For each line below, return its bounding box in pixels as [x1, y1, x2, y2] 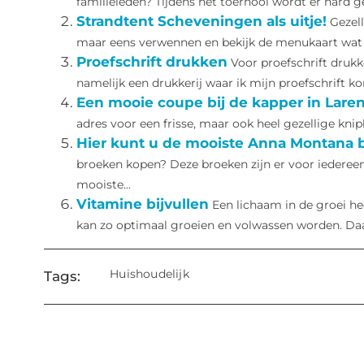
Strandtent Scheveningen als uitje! [76, 13, 327, 30]
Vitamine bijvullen [76, 196, 209, 213]
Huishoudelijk [110, 266, 189, 282]
